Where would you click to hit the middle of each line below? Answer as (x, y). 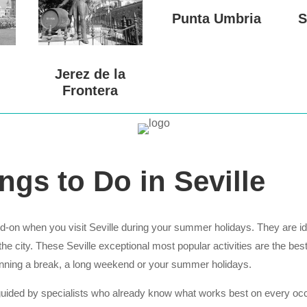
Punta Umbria (217, 18)
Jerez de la (90, 74)
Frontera (90, 90)
